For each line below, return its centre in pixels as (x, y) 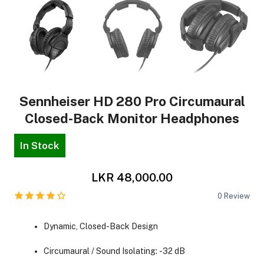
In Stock (39, 145)
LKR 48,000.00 (132, 177)
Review (237, 196)
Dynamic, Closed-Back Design (100, 226)
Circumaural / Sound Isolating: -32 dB (114, 251)
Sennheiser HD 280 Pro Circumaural (132, 102)
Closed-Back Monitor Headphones (132, 119)
